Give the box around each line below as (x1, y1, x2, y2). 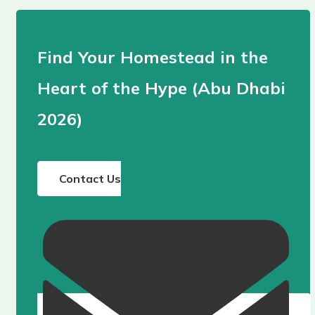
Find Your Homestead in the (37, 46, 268, 68)
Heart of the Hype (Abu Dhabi (37, 77, 285, 99)
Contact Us (58, 172, 121, 186)
